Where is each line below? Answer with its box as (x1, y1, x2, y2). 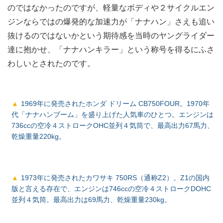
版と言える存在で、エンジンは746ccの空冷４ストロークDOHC (11, 185, 212, 193)
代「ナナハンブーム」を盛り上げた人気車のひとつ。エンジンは (11, 110, 214, 118)
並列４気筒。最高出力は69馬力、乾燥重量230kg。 (11, 196, 172, 204)
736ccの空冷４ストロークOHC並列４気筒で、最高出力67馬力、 (11, 121, 215, 129)
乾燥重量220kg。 (11, 132, 66, 140)
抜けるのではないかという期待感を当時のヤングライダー (7, 31, 215, 40)
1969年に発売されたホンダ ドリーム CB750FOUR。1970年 (20, 99, 210, 108)
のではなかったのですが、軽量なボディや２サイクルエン (7, 3, 215, 12)
